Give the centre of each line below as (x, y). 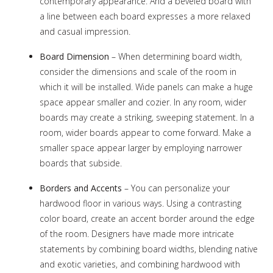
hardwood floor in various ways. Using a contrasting (140, 203)
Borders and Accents (82, 188)
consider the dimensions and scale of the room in (138, 71)
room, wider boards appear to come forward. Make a (145, 132)
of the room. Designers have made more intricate (137, 233)
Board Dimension (74, 56)
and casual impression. (85, 31)
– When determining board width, (175, 56)
